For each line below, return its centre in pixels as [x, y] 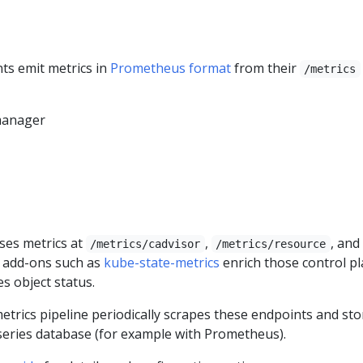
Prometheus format [171, 68]
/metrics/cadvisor [145, 243]
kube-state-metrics [161, 262]
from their [265, 68]
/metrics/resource [271, 243]
